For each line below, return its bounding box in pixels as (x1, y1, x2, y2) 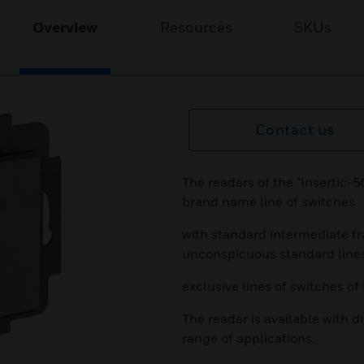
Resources (159, 19, 232, 36)
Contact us (254, 121, 335, 138)
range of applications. (182, 330, 315, 346)
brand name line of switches (182, 193, 355, 210)
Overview (32, 19, 98, 36)
